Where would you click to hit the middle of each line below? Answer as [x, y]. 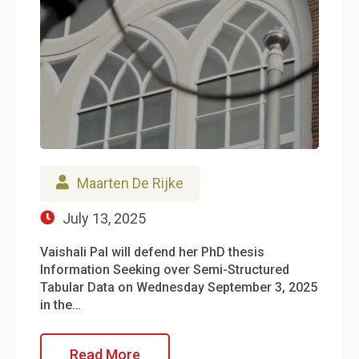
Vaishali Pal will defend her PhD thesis [152, 252]
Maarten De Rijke [130, 183]
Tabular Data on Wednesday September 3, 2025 [179, 287]
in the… [61, 305]
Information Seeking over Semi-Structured [165, 269]
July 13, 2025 [104, 218]
